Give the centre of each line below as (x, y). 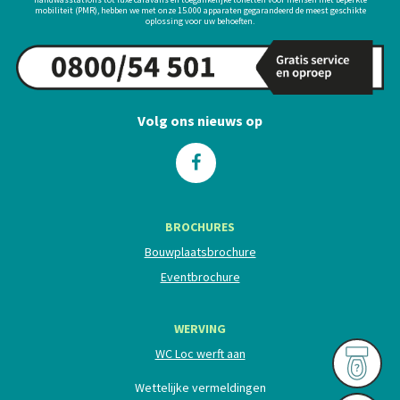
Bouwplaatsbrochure (200, 252)
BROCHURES (200, 227)
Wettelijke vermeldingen (200, 388)
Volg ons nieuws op (200, 121)
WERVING (200, 329)
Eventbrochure (200, 277)
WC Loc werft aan (200, 354)
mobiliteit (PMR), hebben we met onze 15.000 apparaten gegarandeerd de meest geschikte (200, 10)
